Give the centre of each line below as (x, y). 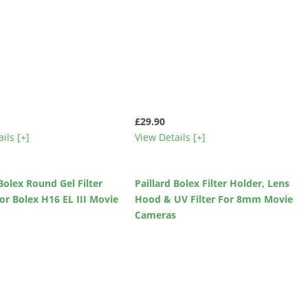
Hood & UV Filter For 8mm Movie (213, 199)
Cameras (155, 215)
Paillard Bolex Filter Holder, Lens (212, 184)
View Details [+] (170, 137)
